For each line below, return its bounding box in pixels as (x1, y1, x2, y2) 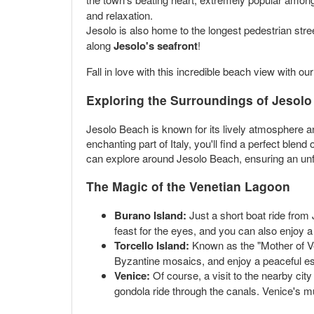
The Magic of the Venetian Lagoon (86, 177, 290, 196)
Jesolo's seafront (114, 37, 198, 53)
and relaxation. (86, 7, 153, 22)
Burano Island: (114, 207, 186, 223)
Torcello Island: (114, 237, 189, 253)
